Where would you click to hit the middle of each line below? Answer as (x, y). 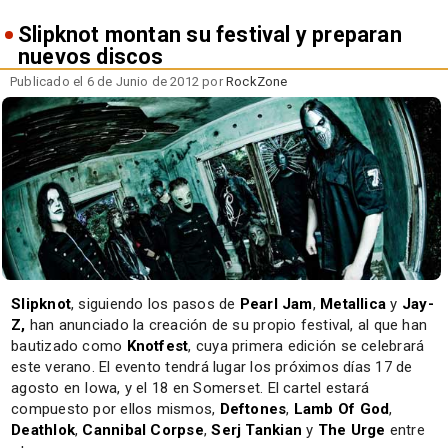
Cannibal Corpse (143, 429)
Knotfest (157, 345)
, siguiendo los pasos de (155, 303)
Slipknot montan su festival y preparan (210, 34)
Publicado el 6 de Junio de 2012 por (118, 81)
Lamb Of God (341, 408)
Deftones (253, 408)
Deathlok (43, 429)
